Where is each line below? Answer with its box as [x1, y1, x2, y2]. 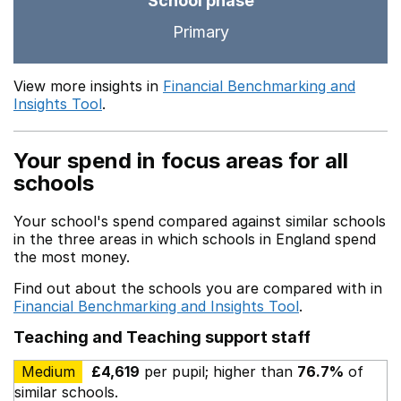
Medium [21, 363, 75, 380]
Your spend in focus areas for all [13, 148, 348, 174]
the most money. [13, 248, 130, 266]
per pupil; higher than [140, 363, 297, 380]
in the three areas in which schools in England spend [13, 230, 376, 248]
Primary [172, 22, 229, 41]
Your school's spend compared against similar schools [13, 212, 386, 230]
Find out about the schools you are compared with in [13, 279, 382, 297]
